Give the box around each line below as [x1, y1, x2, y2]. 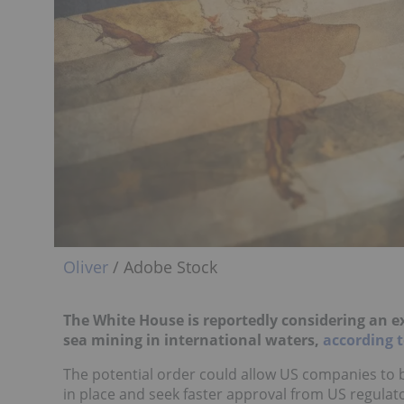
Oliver [63, 256, 108, 279]
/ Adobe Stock [108, 256, 217, 279]
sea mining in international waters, [63, 330, 323, 351]
